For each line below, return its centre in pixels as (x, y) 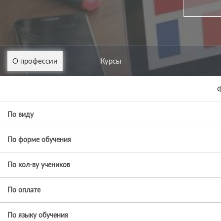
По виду (20, 114)
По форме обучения (39, 139)
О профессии (35, 60)
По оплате (24, 189)
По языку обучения (38, 215)
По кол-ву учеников (39, 164)
